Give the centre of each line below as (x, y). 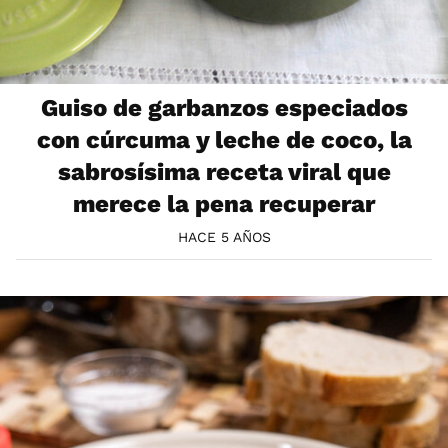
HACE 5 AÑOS (224, 236)
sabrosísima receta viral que (224, 171)
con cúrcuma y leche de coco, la (224, 139)
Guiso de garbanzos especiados (224, 107)
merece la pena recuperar (224, 203)
